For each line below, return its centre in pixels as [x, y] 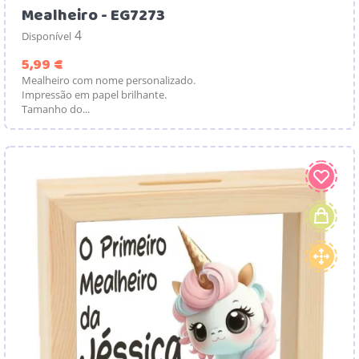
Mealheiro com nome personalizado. [109, 80]
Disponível [46, 36]
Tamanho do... [56, 109]
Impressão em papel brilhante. [94, 94]
